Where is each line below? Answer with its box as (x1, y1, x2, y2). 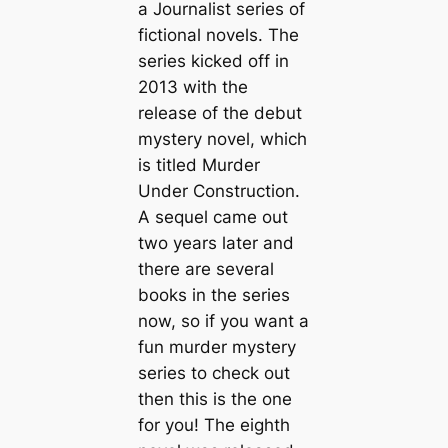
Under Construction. (137, 181, 300, 202)
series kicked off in (137, 51, 289, 72)
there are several (137, 259, 274, 280)
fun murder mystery (137, 337, 296, 358)
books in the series (137, 285, 290, 306)
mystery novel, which (137, 129, 307, 150)
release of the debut (137, 103, 302, 124)
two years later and (137, 233, 294, 254)
